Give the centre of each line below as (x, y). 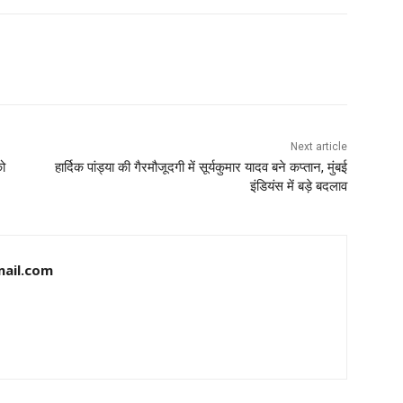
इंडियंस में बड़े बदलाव (298, 187)
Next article (318, 147)
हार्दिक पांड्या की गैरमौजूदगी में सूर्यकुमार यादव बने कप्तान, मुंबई (201, 168)
